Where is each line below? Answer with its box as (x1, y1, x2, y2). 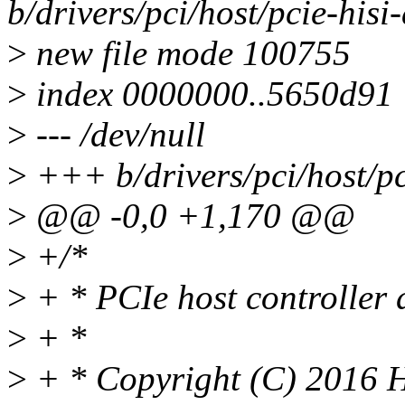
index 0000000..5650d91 (27, 74, 393, 114)
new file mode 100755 (27, 33, 351, 73)
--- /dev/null (27, 115, 205, 155)
